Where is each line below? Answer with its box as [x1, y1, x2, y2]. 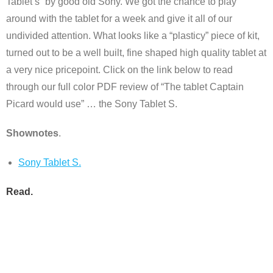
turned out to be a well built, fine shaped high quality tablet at [6, 48, 266, 58]
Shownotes [6, 128, 58, 138]
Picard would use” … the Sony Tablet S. [6, 99, 177, 109]
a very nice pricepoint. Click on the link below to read [6, 65, 233, 75]
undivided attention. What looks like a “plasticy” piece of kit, [6, 30, 260, 41]
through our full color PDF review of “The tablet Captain [6, 82, 244, 92]
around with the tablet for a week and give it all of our [6, 13, 232, 24]
